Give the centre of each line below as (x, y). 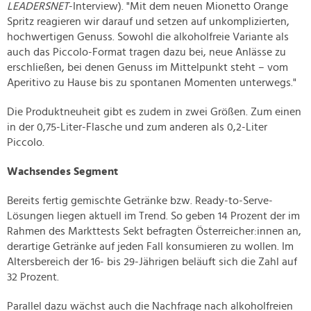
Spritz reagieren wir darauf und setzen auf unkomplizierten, (148, 22)
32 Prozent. (34, 277)
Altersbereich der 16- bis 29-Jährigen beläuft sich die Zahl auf (152, 262)
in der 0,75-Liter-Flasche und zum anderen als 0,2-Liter (137, 127)
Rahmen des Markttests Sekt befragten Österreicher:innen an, (154, 232)
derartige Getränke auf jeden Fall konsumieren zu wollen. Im (150, 247)
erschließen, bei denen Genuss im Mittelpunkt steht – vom (148, 68)
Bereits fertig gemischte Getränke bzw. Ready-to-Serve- (140, 201)
